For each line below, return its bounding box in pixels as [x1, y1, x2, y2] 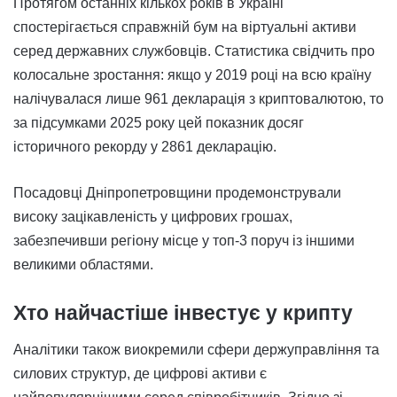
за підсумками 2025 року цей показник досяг [13, 115, 304, 131]
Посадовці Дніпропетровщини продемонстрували [13, 185, 341, 201]
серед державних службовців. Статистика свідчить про [13, 43, 375, 59]
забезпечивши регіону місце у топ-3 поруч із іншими [13, 233, 354, 249]
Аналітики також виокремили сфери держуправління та [13, 341, 379, 357]
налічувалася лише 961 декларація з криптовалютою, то [13, 91, 384, 107]
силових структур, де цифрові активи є [13, 365, 267, 381]
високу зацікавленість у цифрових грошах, [13, 209, 292, 225]
